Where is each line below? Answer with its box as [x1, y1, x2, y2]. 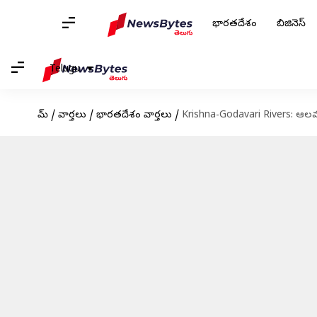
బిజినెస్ [277, 18, 306, 31]
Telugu [50, 62, 80, 76]
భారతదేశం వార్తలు [96, 109, 172, 122]
